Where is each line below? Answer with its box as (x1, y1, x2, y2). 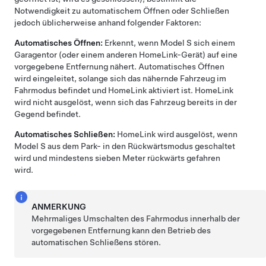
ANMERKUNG (31, 202, 87, 211)
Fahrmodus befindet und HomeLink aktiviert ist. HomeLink (14, 85, 233, 95)
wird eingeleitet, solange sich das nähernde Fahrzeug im (14, 74, 226, 83)
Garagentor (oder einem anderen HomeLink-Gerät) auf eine (14, 50, 237, 59)
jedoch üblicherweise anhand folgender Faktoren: (14, 18, 201, 27)
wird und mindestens (14, 153, 95, 163)
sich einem (192, 38, 235, 47)
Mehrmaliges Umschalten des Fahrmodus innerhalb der (31, 214, 240, 223)
